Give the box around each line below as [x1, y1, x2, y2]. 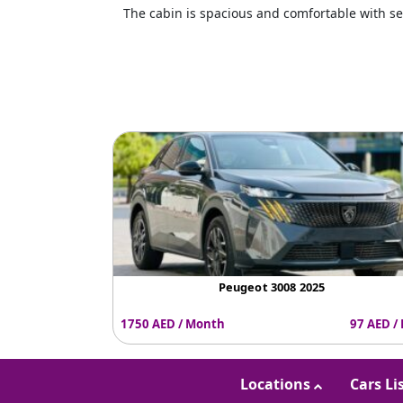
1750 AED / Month [121, 315, 225, 332]
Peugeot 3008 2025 [218, 279, 326, 296]
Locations [240, 374, 314, 395]
